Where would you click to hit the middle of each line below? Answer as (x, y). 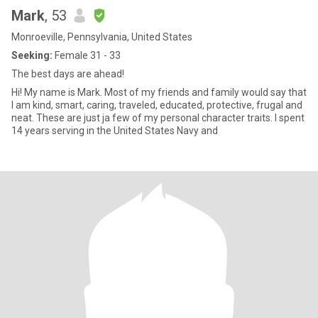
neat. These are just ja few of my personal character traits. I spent (158, 118)
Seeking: (32, 55)
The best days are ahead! (68, 74)
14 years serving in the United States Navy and (115, 131)
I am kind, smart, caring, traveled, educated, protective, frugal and (157, 105)
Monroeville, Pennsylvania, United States (102, 37)
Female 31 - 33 (87, 55)
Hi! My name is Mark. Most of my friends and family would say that (159, 92)
